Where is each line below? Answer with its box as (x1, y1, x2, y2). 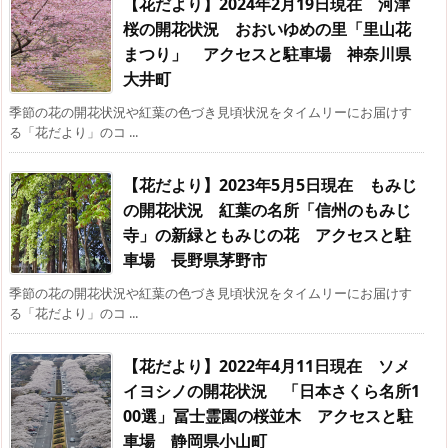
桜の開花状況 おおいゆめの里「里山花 (123, 18, 411, 41)
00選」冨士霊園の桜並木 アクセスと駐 (123, 405, 413, 428)
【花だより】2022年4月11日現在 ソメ (123, 355, 410, 378)
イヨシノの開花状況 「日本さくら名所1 (123, 380, 420, 403)
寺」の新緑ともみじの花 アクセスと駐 (123, 224, 411, 247)
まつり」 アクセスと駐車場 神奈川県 (123, 43, 411, 66)
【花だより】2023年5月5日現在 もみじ (123, 174, 417, 197)
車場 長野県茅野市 (123, 249, 267, 272)
